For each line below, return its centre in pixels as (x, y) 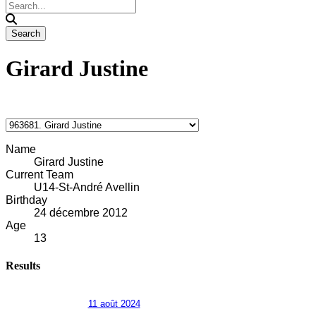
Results (23, 266)
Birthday (26, 200)
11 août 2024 (114, 304)
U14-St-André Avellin (87, 187)
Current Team (39, 174)
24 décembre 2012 (81, 212)
